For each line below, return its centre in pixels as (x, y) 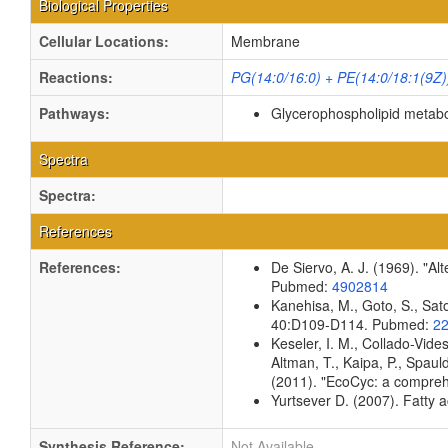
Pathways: (74, 113)
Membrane (265, 41)
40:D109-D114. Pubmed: (352, 324)
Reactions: (76, 77)
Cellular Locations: (104, 41)
